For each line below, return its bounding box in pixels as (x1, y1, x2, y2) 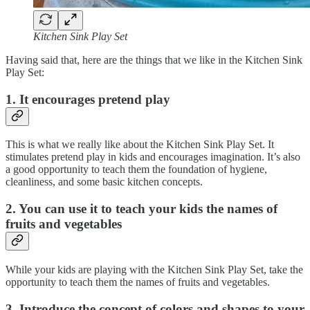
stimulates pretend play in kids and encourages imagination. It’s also (6, 151, 300, 163)
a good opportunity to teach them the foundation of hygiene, (6, 163, 267, 176)
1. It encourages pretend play (6, 91, 170, 107)
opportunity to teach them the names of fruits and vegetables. (6, 275, 270, 288)
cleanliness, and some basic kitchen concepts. (6, 176, 203, 188)
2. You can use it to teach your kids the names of (6, 201, 277, 217)
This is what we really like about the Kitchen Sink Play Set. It (6, 138, 274, 151)
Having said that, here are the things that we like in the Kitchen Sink (6, 53, 302, 66)
